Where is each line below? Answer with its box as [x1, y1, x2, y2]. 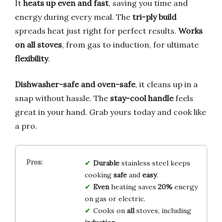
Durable [93, 158, 119, 167]
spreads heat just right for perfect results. [15, 25, 178, 36]
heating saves [109, 182, 158, 191]
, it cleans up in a [135, 79, 198, 89]
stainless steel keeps [119, 158, 190, 167]
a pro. [15, 120, 37, 131]
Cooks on [93, 206, 127, 215]
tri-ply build [132, 11, 176, 22]
